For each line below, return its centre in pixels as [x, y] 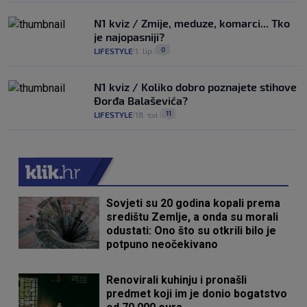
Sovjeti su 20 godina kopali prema [194, 203]
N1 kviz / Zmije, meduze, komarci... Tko [192, 23]
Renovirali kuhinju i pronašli [177, 280]
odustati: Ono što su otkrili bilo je [192, 231]
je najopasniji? [129, 37]
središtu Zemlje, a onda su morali [193, 217]
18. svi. [147, 114]
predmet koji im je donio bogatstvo [197, 294]
